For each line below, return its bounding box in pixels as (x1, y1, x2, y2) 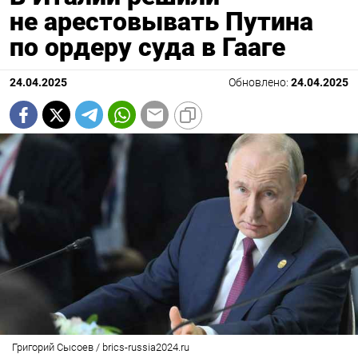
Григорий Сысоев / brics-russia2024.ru (11, 341, 189, 354)
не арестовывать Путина (10, 6, 313, 38)
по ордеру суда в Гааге (10, 32, 285, 63)
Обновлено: (229, 76, 291, 90)
